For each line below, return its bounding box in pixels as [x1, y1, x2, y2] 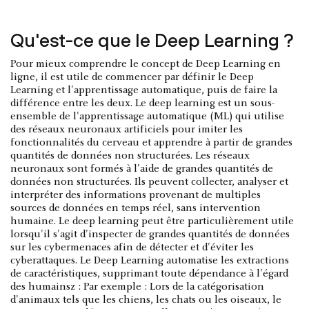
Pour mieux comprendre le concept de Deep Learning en [10, 58, 281, 70]
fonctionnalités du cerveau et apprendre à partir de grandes [10, 137, 292, 148]
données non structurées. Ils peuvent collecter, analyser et [10, 176, 288, 188]
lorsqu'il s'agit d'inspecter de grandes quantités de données [10, 228, 290, 240]
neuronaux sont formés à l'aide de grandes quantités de [10, 163, 273, 175]
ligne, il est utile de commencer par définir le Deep [10, 71, 254, 83]
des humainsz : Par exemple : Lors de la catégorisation [10, 281, 264, 292]
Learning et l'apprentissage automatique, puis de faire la [10, 84, 277, 96]
